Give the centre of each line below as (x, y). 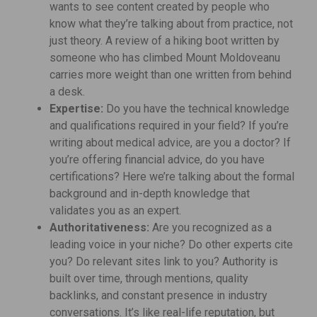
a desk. (67, 92)
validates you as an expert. (115, 211)
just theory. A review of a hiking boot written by (165, 41)
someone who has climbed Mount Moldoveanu (165, 58)
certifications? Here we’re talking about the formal (172, 177)
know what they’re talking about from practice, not (171, 24)
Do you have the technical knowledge (196, 109)
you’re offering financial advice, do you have (157, 160)
